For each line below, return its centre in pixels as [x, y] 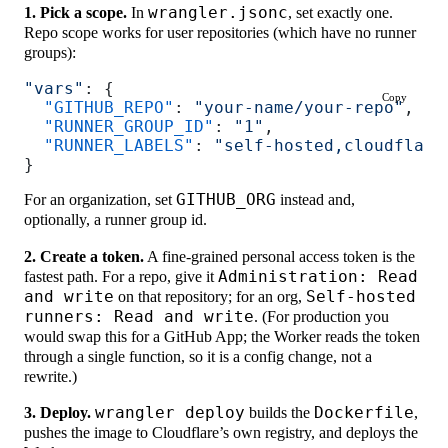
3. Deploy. [58, 413]
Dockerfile [364, 413]
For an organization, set [100, 200]
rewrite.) [51, 376]
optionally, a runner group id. [116, 220]
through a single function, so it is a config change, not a [198, 356]
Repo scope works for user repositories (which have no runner [220, 32]
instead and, [316, 200]
